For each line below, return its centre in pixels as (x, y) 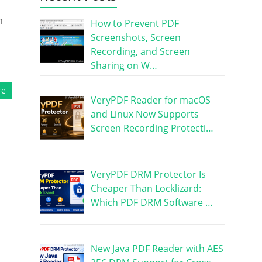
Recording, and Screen (140, 51)
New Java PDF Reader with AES (157, 248)
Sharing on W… (124, 65)
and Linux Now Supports (144, 114)
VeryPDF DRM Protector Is (148, 174)
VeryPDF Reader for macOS (150, 100)
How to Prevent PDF (135, 23)
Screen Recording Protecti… (152, 128)
